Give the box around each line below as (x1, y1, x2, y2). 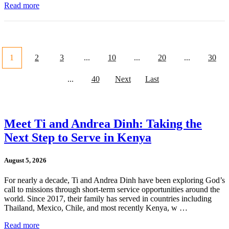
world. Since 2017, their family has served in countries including (4, 194, 212, 203)
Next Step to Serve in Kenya (4, 131, 151, 145)
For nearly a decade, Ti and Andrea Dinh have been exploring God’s (4, 175, 225, 185)
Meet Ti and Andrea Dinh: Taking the (4, 117, 202, 131)
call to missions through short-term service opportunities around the (4, 185, 220, 194)
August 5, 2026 (4, 156, 47, 164)
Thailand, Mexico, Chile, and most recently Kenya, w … (4, 203, 188, 212)
